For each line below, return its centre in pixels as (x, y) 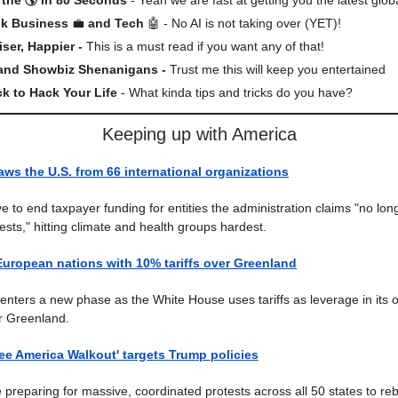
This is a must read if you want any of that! (205, 46)
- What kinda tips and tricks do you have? (235, 92)
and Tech (116, 23)
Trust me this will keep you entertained (278, 69)
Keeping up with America (199, 134)
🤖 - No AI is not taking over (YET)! (244, 23)
